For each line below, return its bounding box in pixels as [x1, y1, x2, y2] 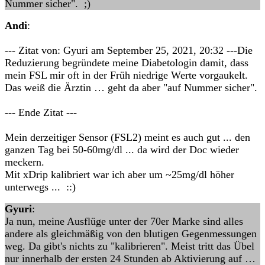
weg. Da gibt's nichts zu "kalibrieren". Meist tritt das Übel [5, 240, 254, 252]
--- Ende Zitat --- [5, 106, 77, 118]
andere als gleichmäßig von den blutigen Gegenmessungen [5, 228, 257, 240]
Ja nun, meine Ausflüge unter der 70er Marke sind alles [5, 215, 243, 227]
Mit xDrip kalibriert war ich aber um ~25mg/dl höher [5, 169, 234, 180]
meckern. [5, 156, 44, 168]
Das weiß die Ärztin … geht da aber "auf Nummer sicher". [5, 82, 257, 93]
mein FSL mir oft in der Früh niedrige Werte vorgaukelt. [5, 69, 248, 81]
